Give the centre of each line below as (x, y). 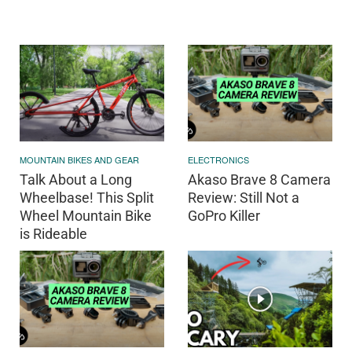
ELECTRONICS (218, 160)
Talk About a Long (76, 180)
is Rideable (53, 234)
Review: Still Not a (244, 198)
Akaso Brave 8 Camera (259, 180)
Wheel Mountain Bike (86, 216)
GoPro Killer (224, 216)
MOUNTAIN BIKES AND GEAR (79, 160)
